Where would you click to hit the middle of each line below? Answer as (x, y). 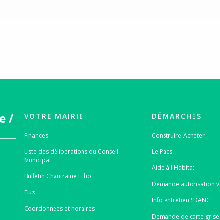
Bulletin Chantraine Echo (57, 176)
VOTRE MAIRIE (54, 116)
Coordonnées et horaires (59, 208)
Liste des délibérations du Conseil (71, 151)
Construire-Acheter (179, 135)
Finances (36, 135)
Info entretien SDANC (181, 200)
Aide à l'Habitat (173, 167)
